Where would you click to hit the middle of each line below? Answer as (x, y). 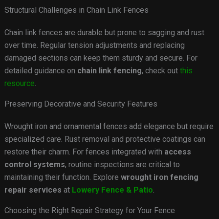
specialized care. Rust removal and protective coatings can (105, 139)
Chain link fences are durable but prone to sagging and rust (104, 33)
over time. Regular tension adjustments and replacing (94, 45)
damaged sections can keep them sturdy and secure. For (101, 58)
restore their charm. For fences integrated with (84, 152)
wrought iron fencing (159, 177)
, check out (161, 71)
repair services (33, 190)
